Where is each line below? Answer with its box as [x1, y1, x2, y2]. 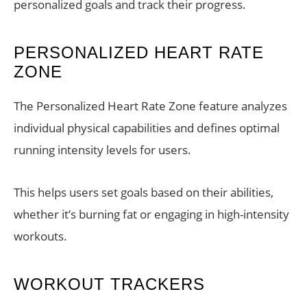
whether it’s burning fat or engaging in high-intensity [14, 206, 289, 223]
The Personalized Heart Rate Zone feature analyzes [14, 98, 287, 114]
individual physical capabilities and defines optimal [14, 120, 280, 136]
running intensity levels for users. [14, 142, 191, 158]
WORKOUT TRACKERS [14, 275, 205, 294]
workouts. [14, 228, 67, 245]
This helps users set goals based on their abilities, [14, 184, 273, 201]
